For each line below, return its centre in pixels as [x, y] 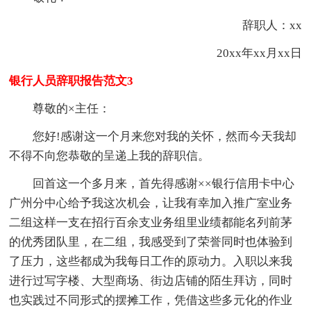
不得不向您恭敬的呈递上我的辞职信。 [110, 156]
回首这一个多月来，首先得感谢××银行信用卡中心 [164, 184]
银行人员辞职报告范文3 [72, 81]
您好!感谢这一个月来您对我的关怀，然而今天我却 [165, 137]
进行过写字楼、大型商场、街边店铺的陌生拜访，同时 [151, 281]
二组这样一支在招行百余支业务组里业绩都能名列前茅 [151, 223]
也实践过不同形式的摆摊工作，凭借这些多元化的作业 [151, 301]
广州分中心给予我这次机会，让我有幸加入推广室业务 [151, 203]
